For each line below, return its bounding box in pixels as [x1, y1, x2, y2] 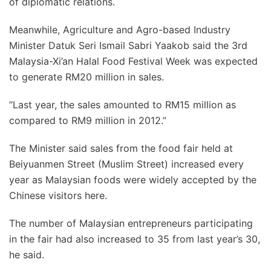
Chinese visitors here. [9, 189, 107, 201]
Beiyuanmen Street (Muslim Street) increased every [9, 157, 244, 170]
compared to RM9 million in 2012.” [9, 114, 166, 126]
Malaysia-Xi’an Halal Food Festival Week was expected [9, 54, 258, 67]
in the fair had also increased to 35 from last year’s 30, [9, 232, 260, 245]
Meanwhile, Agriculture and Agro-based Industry [9, 23, 230, 36]
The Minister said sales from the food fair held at [9, 142, 233, 154]
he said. [9, 248, 44, 261]
